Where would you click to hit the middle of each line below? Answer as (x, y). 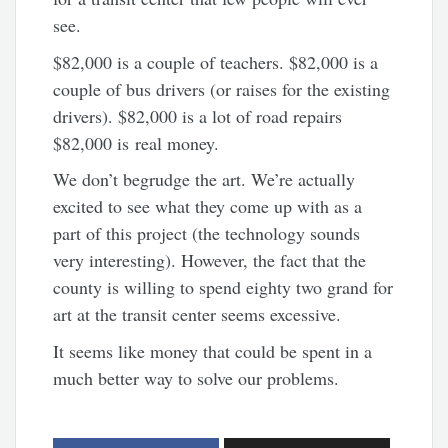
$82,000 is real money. (136, 142)
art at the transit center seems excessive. (197, 314)
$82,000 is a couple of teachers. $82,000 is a (216, 61)
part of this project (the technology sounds (207, 233)
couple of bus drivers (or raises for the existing (222, 88)
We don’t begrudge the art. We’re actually (204, 179)
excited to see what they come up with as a (208, 206)
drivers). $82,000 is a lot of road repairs (198, 115)
